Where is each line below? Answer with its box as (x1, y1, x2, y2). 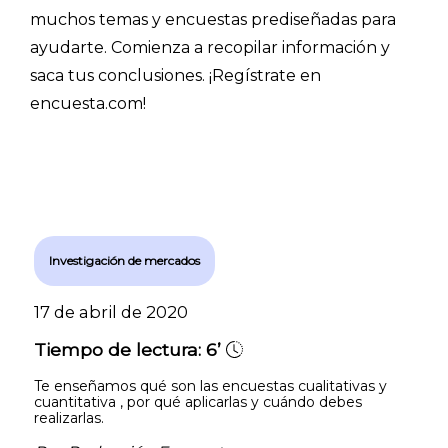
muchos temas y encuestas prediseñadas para (30, 9, 396, 29)
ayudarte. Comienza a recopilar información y (30, 37, 390, 57)
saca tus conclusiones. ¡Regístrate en (30, 65, 321, 85)
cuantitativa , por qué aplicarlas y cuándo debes (34, 392, 362, 411)
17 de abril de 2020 (34, 301, 188, 322)
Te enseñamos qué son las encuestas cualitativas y (34, 376, 387, 395)
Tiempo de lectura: (34, 338, 201, 360)
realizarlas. (34, 408, 104, 427)
